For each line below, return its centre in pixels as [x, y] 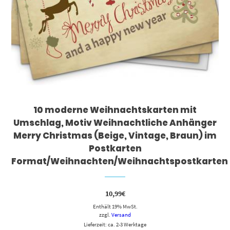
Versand [121, 215]
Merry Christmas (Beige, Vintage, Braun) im [115, 136]
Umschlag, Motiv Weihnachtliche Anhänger [115, 123]
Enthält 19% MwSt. [115, 207]
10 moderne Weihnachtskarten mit [115, 110]
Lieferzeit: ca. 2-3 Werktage [115, 225]
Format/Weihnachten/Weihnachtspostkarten [120, 161]
